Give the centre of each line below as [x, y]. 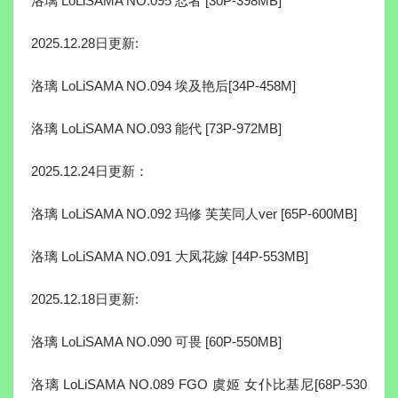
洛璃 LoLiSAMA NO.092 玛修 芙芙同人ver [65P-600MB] [194, 214]
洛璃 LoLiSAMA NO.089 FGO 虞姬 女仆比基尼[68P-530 [199, 385]
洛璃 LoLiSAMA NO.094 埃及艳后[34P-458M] [163, 86]
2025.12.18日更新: [85, 299]
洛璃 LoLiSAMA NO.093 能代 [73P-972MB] [156, 129]
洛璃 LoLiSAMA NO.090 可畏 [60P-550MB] [156, 342]
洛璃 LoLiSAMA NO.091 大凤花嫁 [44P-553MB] [170, 257]
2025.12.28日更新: [85, 44]
